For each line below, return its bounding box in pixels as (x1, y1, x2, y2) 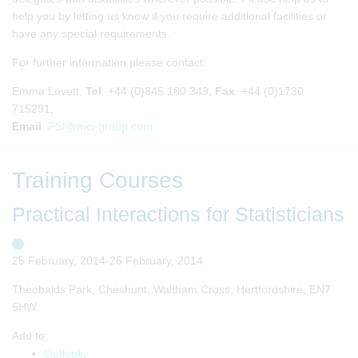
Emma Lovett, (12, 84, 86, 97)
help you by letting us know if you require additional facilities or (12, 9, 327, 22)
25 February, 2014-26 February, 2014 (12, 253, 203, 267)
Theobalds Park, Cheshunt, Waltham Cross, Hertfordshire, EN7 (12, 282, 331, 296)
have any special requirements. (12, 26, 170, 40)
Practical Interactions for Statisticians (12, 203, 344, 225)
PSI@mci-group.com (48, 119, 153, 133)
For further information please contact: (12, 55, 206, 69)
